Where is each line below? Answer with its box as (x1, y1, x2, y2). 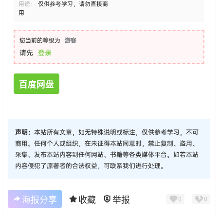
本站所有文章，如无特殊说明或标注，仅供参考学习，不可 (34, 127, 199, 136)
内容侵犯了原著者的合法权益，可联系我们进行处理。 (15, 161, 167, 170)
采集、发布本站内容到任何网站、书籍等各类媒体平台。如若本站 (15, 149, 199, 159)
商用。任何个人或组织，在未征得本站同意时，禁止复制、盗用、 (15, 138, 199, 147)
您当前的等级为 (19, 36, 60, 45)
